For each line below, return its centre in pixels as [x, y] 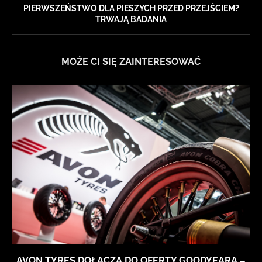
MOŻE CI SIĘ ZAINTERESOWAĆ [131, 62]
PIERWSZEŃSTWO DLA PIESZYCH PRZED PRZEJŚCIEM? [131, 8]
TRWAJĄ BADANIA [131, 20]
